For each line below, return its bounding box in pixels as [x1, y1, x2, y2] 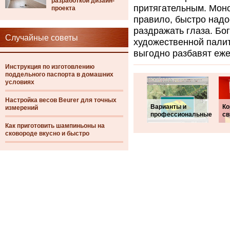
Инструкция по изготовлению [5, 63, 94, 70]
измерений [5, 104, 38, 111]
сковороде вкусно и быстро [5, 130, 89, 137]
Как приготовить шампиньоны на [5, 122, 105, 129]
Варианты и [150, 103, 186, 110]
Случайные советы [5, 33, 78, 42]
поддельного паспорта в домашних [5, 71, 113, 78]
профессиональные [150, 111, 212, 118]
